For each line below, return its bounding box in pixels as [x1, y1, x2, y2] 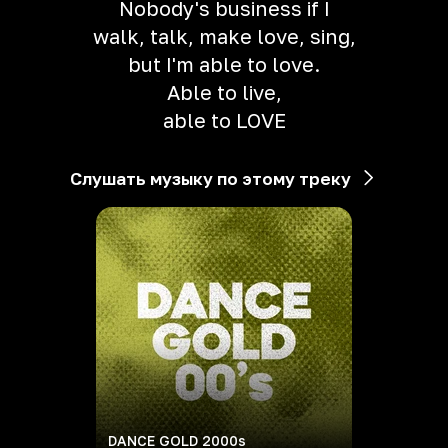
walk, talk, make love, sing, [92, 24, 356, 48]
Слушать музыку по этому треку [69, 168, 351, 189]
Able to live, [166, 80, 282, 104]
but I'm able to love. [128, 52, 320, 76]
